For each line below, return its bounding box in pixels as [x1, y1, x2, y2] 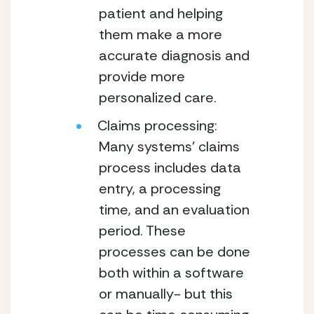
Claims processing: [97, 116, 217, 135]
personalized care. [99, 88, 220, 107]
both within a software [99, 264, 244, 282]
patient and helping [99, 4, 223, 22]
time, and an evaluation [99, 200, 250, 219]
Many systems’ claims [99, 137, 240, 156]
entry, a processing [99, 179, 221, 198]
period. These [99, 221, 186, 240]
